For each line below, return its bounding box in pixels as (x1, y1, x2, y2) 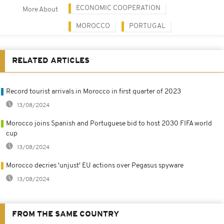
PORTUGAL (129, 22, 165, 30)
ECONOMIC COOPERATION (76, 4, 160, 12)
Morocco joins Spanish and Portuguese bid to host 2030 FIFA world (6, 119, 212, 127)
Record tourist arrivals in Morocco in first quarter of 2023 (6, 87, 181, 95)
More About (22, 5, 58, 13)
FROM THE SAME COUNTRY (12, 210, 119, 218)
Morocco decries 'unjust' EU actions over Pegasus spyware (6, 161, 183, 169)
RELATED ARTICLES (12, 56, 89, 65)
